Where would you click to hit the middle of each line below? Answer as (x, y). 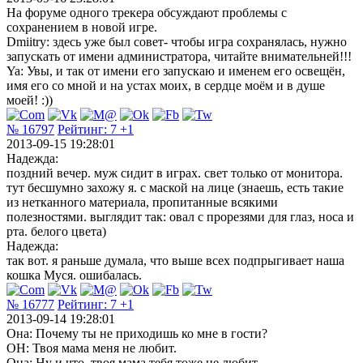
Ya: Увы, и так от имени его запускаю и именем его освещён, (176, 70)
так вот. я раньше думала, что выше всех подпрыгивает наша (175, 260)
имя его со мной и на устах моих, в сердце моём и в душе (166, 85)
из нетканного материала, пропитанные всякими (142, 202)
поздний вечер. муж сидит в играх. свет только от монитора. (175, 173)
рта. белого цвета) (56, 231)
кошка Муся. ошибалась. (74, 275)
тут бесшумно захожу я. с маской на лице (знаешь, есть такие (175, 187)
